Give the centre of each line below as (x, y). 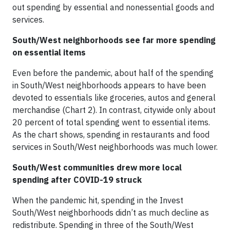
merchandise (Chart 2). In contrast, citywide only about (114, 110)
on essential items (49, 52)
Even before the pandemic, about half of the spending (113, 73)
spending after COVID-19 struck (77, 180)
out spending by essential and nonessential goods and (113, 7)
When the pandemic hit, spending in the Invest (98, 200)
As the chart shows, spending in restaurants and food (111, 135)
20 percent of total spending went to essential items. (111, 122)
